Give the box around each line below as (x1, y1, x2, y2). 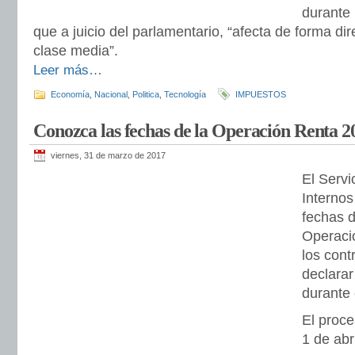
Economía (51, 90, 90, 99)
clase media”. (33, 43, 118, 59)
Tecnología (164, 90, 206, 99)
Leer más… (33, 63, 102, 78)
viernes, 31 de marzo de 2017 (51, 151, 166, 160)
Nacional (94, 90, 128, 99)
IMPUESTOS (235, 90, 286, 99)
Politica (132, 90, 159, 99)
